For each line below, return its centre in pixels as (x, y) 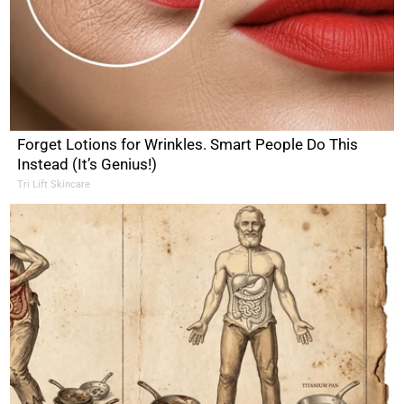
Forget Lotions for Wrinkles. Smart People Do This (188, 144)
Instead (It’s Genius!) (87, 164)
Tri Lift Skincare (54, 184)
